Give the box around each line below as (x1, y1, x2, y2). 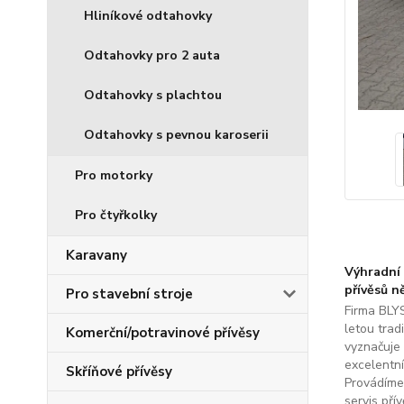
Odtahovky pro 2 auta (84, 47, 220, 65)
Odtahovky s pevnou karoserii (84, 126, 269, 144)
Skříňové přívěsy (66, 363, 172, 381)
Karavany (66, 246, 127, 265)
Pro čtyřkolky (75, 207, 157, 225)
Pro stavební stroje (66, 285, 193, 304)
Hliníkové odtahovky (84, 7, 212, 25)
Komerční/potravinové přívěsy (66, 324, 260, 343)
